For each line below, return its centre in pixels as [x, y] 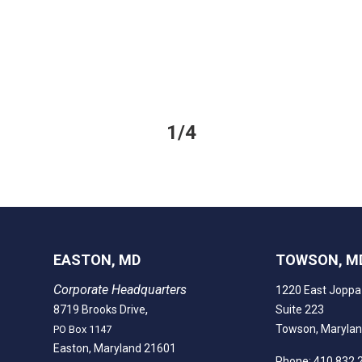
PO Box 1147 [83, 329]
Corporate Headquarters [120, 289]
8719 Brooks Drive [100, 309]
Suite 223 [300, 309]
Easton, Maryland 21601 [115, 348]
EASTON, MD [97, 259]
